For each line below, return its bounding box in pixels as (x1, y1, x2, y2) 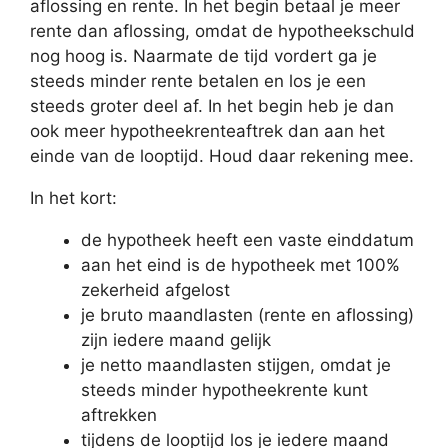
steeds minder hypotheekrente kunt (81, 380, 368, 401)
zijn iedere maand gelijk (81, 330, 271, 351)
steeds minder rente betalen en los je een (30, 71, 366, 92)
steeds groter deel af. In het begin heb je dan (30, 96, 394, 117)
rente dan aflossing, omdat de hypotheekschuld (30, 21, 415, 42)
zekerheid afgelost (81, 280, 230, 301)
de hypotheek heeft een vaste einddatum (81, 230, 414, 251)
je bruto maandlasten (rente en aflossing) (81, 305, 414, 326)
